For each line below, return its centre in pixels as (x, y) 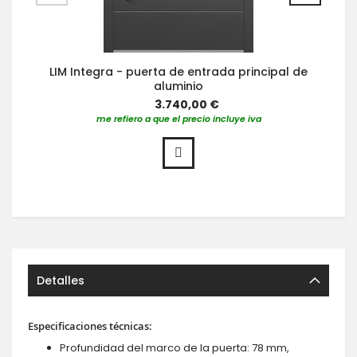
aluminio (178, 86)
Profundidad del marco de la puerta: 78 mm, (175, 348)
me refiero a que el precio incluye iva (178, 119)
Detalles (61, 280)
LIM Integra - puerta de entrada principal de (178, 72)
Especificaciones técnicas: (90, 326)
